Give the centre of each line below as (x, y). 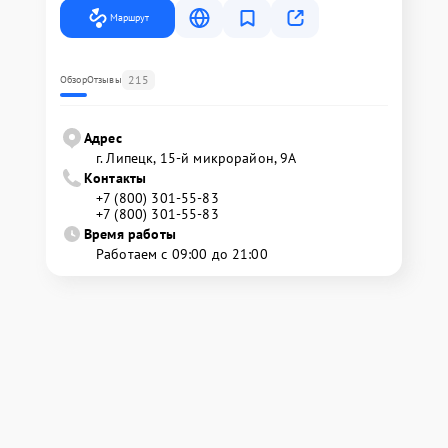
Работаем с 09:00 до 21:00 (182, 254)
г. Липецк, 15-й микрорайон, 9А (196, 158)
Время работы (130, 234)
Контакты (115, 178)
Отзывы (104, 79)
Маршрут (129, 17)
